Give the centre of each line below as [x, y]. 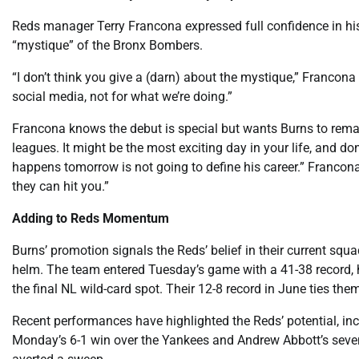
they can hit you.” [61, 186]
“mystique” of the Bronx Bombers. [107, 45]
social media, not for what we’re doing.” [122, 96]
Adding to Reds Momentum [91, 218]
